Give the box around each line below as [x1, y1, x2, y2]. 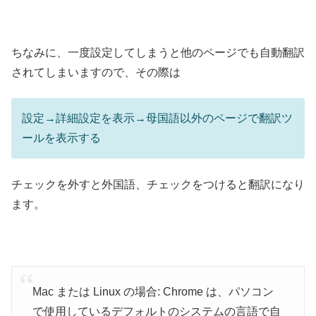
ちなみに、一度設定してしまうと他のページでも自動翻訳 [11, 47, 305, 59]
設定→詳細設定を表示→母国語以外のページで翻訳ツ [22, 112, 293, 125]
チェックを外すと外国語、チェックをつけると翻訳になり [11, 178, 305, 190]
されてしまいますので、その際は [11, 66, 181, 79]
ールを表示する [22, 132, 101, 145]
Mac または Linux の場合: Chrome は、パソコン [32, 286, 274, 298]
